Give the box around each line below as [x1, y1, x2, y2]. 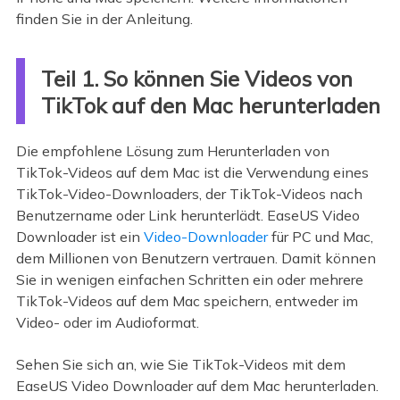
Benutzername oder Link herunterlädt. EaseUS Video [15, 206, 360, 225]
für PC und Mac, [267, 228, 373, 246]
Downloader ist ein [15, 228, 144, 246]
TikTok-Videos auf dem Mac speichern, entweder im [15, 292, 358, 311]
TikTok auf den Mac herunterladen [40, 92, 380, 120]
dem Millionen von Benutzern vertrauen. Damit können [15, 249, 376, 268]
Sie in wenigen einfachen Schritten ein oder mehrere [15, 271, 363, 289]
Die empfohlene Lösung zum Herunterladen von [15, 142, 329, 161]
